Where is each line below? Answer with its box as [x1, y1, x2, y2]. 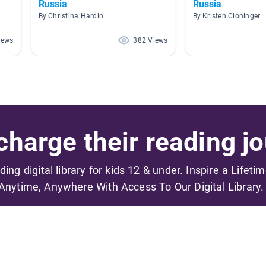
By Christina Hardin [38, 11, 104, 20]
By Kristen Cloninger [192, 11, 261, 20]
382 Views [133, 36, 168, 45]
